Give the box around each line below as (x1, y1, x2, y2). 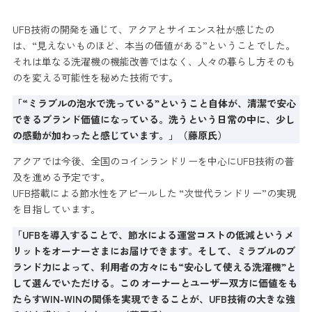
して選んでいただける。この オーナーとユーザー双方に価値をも (12, 275, 297, 290)
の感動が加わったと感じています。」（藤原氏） (12, 127, 227, 142)
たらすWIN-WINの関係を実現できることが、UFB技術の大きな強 (12, 291, 295, 306)
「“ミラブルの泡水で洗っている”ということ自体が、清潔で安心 (12, 95, 296, 110)
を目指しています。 (12, 201, 100, 216)
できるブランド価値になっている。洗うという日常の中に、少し (12, 111, 295, 126)
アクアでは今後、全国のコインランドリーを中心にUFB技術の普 (12, 153, 294, 168)
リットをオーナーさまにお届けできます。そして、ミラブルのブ (12, 243, 295, 258)
